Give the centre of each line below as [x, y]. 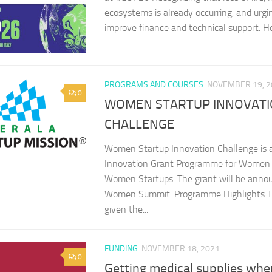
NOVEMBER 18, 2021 [181, 248]
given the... [126, 209]
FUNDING [121, 248]
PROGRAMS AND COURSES [154, 84]
